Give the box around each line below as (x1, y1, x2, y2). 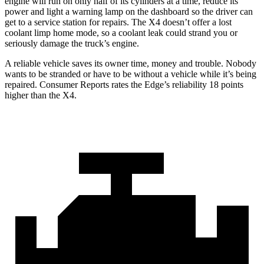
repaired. (5, 80, 39, 90)
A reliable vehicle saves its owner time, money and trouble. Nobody (5, 58, 256, 69)
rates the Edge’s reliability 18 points (109, 80, 243, 90)
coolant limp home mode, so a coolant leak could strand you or (5, 28, 237, 38)
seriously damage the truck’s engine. (5, 38, 139, 49)
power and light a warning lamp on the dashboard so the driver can (5, 6, 253, 17)
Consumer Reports (39, 80, 109, 90)
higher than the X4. (5, 90, 77, 101)
